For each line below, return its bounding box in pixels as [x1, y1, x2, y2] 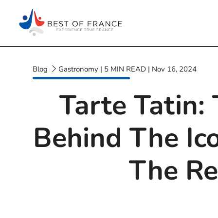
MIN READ [110, 64, 146, 74]
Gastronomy [58, 64, 99, 74]
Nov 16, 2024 [152, 64, 197, 74]
